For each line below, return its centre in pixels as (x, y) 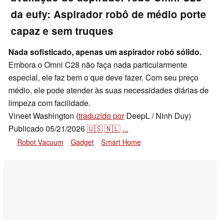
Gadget (82, 142)
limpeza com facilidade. (49, 103)
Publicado (27, 129)
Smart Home (121, 142)
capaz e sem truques (62, 30)
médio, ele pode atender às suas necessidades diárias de (109, 90)
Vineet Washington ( (43, 116)
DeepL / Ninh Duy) (158, 116)
